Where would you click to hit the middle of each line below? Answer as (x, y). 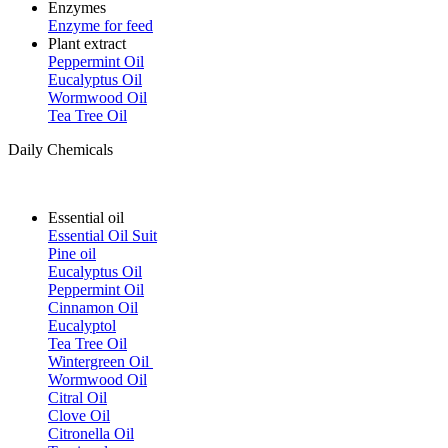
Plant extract (87, 43)
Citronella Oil (91, 433)
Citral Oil (77, 397)
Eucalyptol (82, 325)
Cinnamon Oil (93, 307)
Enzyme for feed (100, 25)
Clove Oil (79, 415)
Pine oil (72, 253)
